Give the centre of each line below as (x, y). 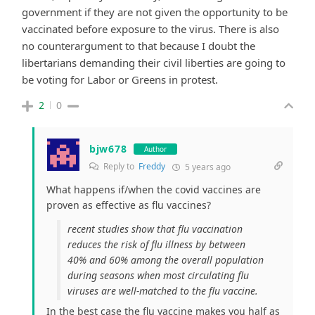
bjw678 (108, 149)
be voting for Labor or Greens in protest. (120, 80)
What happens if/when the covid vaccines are (154, 190)
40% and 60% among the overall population (166, 260)
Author (156, 149)
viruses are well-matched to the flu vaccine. (163, 291)
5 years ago (207, 167)
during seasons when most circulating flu (158, 276)
